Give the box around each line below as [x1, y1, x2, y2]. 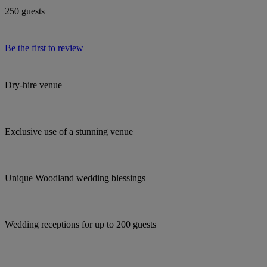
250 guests [5, 5, 45, 16]
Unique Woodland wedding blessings [5, 172, 145, 183]
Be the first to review [5, 42, 83, 53]
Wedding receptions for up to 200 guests [5, 219, 156, 229]
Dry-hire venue [5, 79, 62, 90]
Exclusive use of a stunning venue [5, 126, 133, 136]
